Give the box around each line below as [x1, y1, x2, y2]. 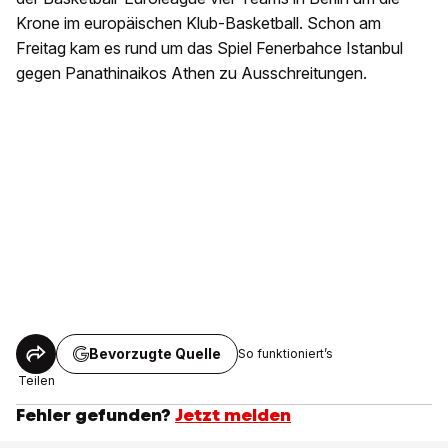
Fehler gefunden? [16, 403, 171, 426]
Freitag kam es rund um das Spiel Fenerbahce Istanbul [16, 37, 403, 58]
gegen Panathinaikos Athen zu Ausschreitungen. [16, 62, 367, 83]
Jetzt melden [175, 403, 291, 426]
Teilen [17, 372, 55, 388]
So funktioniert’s [238, 346, 333, 362]
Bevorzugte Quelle [89, 344, 221, 362]
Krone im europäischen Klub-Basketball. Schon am [16, 12, 381, 33]
